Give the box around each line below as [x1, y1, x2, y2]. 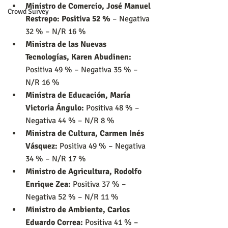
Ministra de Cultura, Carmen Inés [25, 128, 146, 138]
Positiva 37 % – [73, 179, 128, 189]
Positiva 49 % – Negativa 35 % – [25, 64, 140, 75]
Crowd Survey [8, 7, 49, 16]
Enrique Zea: [25, 179, 73, 189]
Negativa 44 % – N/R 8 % [25, 115, 115, 126]
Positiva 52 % [62, 13, 110, 24]
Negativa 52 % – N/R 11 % [25, 191, 119, 202]
